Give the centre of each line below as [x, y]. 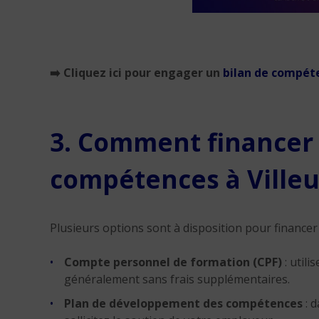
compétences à [148, 179]
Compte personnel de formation [157, 262]
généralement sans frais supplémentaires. [177, 279]
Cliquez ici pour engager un [142, 73]
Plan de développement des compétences [183, 303]
